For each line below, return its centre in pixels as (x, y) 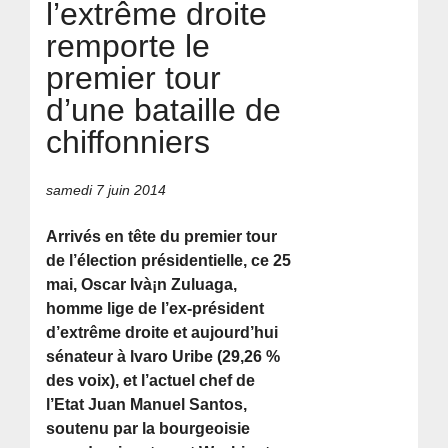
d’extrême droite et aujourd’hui (162, 332)
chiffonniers (128, 142)
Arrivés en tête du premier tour (162, 236)
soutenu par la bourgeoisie (148, 428)
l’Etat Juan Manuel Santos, (147, 404)
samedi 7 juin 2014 (106, 189)
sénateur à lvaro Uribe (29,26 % (163, 356)
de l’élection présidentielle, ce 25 (169, 260)
